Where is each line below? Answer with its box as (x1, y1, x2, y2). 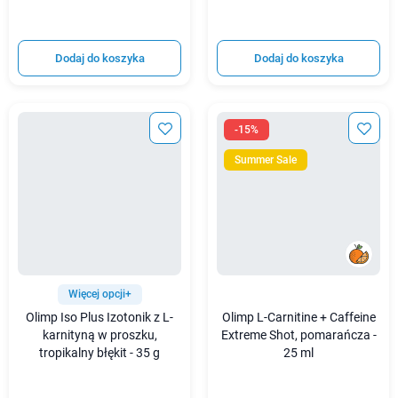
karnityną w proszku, (42, 327, 157, 343)
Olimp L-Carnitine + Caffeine (221, 309, 376, 325)
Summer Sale (235, 153, 297, 166)
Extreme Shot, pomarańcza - (220, 327, 377, 343)
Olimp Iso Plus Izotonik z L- (26, 309, 173, 325)
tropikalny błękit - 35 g (39, 345, 160, 361)
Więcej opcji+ (68, 287, 131, 300)
